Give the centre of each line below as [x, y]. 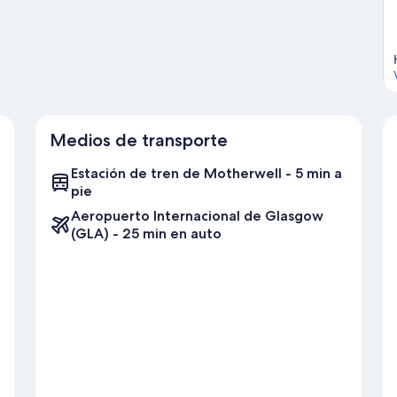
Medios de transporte [139, 140]
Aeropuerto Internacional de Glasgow [197, 216]
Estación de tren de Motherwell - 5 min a [206, 174]
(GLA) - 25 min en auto [146, 234]
